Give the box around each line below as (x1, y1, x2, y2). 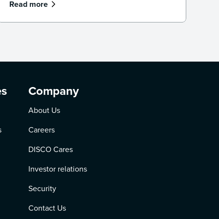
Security (28, 183, 57, 194)
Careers (28, 124, 55, 135)
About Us (28, 105, 61, 116)
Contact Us (28, 202, 66, 214)
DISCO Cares (28, 144, 73, 155)
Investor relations (28, 163, 88, 175)
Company (28, 82, 79, 100)
